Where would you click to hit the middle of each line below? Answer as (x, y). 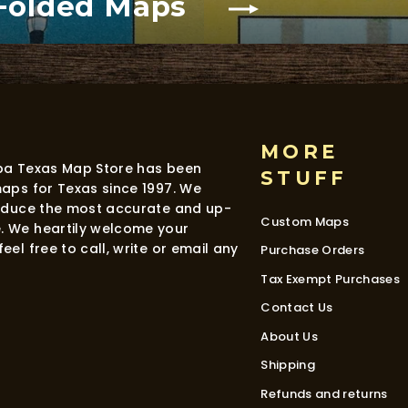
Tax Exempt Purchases (331, 279)
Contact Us (297, 308)
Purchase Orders (313, 250)
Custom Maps (305, 221)
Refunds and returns (324, 393)
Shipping (288, 365)
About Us (289, 336)
